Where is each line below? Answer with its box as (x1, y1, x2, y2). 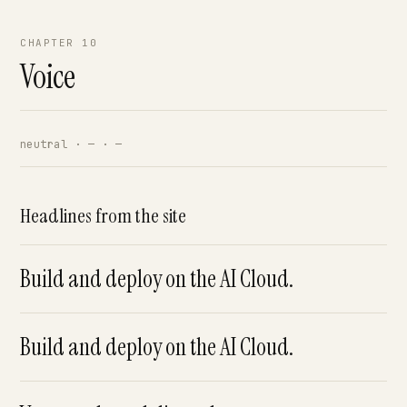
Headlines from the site (20, 203, 186, 229)
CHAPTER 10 (20, 36, 98, 49)
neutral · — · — (20, 137, 123, 152)
